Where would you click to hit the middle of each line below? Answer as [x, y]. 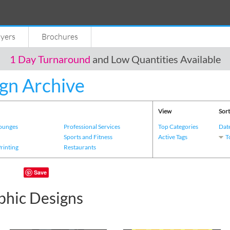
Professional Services [92, 127]
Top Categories [178, 127]
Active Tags [173, 137]
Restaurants [80, 147]
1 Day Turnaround [50, 59]
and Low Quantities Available [155, 59]
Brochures [60, 36]
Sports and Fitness [88, 137]
